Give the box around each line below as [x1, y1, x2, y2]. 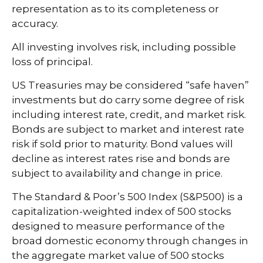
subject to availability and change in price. [12, 167, 225, 179]
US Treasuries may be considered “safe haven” [12, 79, 249, 91]
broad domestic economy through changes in [12, 234, 248, 247]
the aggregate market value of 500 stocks [12, 249, 224, 261]
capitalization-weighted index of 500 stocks [12, 205, 231, 217]
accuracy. [12, 17, 60, 29]
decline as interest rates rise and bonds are [12, 152, 230, 164]
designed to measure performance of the [12, 220, 225, 232]
